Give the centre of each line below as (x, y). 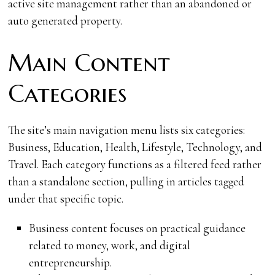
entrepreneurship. (70, 262)
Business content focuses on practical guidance (137, 228)
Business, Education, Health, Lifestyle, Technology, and (135, 147)
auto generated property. (65, 20)
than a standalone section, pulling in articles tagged (126, 181)
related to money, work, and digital (109, 245)
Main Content (89, 63)
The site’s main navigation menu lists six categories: (127, 130)
